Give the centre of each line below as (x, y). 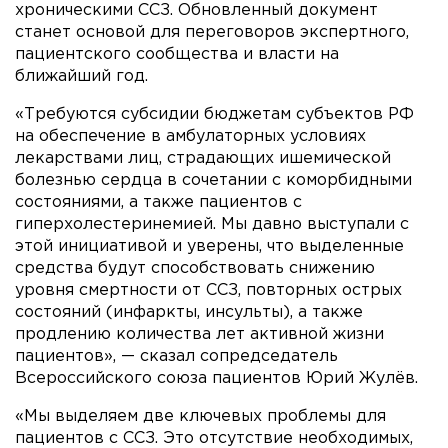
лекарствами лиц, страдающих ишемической (203, 158)
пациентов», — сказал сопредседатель (176, 356)
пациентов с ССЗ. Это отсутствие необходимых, (214, 438)
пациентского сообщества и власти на (177, 54)
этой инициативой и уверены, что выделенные (209, 246)
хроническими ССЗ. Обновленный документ (196, 10)
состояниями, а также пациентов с (158, 202)
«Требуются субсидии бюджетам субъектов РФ (214, 114)
